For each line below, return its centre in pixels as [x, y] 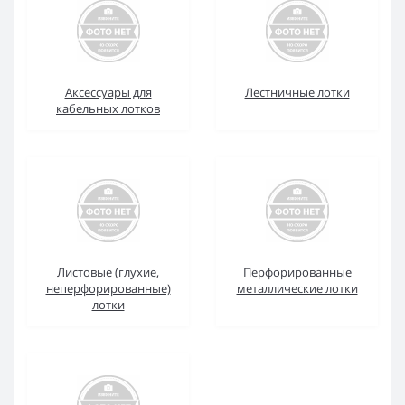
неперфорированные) [108, 288]
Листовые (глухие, [108, 272]
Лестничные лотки [297, 92]
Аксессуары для [108, 92]
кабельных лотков [108, 108]
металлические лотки [297, 288]
